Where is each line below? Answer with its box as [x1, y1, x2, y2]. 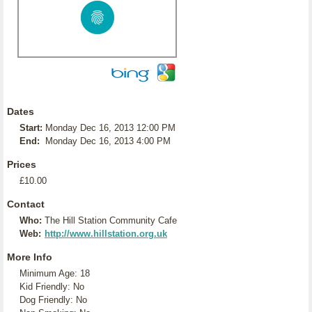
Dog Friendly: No [19, 295, 87, 305]
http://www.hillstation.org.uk [45, 228, 167, 239]
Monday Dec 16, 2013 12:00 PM [45, 123, 175, 133]
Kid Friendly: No [19, 281, 84, 292]
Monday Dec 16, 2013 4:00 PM [45, 136, 171, 146]
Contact [7, 198, 45, 210]
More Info [7, 251, 52, 263]
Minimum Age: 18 [19, 268, 90, 279]
